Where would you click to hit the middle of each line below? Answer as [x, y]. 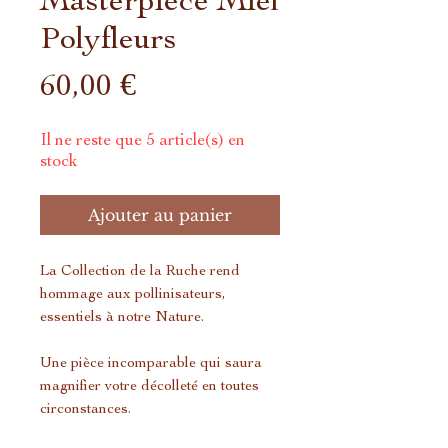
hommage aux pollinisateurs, [132, 294]
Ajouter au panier [160, 215]
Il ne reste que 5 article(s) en [142, 140]
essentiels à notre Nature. [122, 317]
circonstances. [85, 409]
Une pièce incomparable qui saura [151, 363]
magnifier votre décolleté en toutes [149, 386]
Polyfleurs [108, 38]
